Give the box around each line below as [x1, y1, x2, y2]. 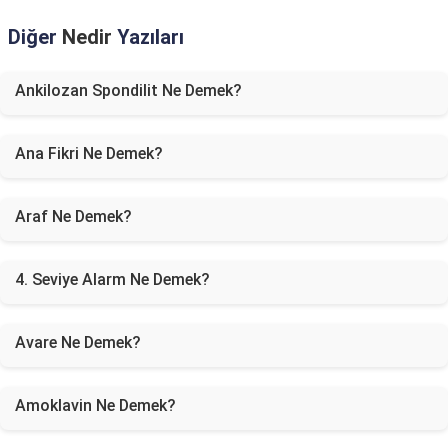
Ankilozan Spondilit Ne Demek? [15, 81, 242, 100]
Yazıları [112, 25, 184, 49]
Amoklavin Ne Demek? [15, 396, 176, 415]
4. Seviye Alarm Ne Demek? [15, 270, 210, 289]
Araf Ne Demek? [15, 207, 132, 226]
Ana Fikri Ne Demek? [15, 144, 163, 163]
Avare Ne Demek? [15, 333, 141, 352]
